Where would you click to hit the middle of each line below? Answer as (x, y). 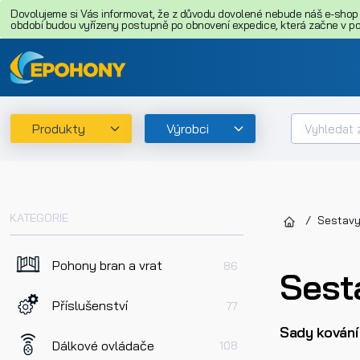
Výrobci (188, 129)
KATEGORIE (39, 218)
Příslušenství (90, 306)
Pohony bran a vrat (108, 266)
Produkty (59, 129)
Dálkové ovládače (104, 345)
